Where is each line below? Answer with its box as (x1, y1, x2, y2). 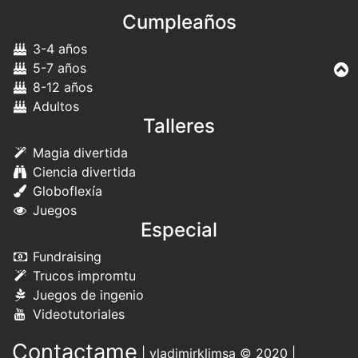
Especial (141, 218, 217, 242)
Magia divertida (28, 145, 128, 161)
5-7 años (28, 60, 86, 77)
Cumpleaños (121, 10, 237, 34)
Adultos (28, 98, 79, 115)
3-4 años (28, 41, 87, 58)
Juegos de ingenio (28, 287, 144, 304)
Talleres (143, 114, 215, 138)
